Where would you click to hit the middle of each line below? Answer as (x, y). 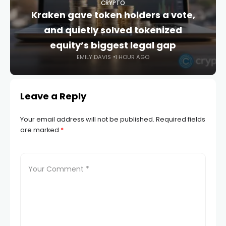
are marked (40, 130)
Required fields (181, 119)
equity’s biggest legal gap (113, 45)
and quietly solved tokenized (113, 30)
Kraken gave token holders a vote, (113, 15)
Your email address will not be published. (87, 119)
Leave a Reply (53, 96)
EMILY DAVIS (94, 57)
